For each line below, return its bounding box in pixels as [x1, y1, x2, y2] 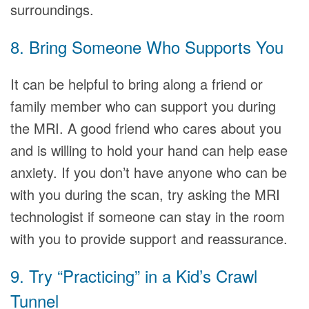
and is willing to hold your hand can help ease [10, 140, 288, 160]
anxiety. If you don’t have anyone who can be [10, 162, 287, 182]
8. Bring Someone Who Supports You [10, 34, 283, 59]
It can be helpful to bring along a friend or [10, 74, 263, 94]
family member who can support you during [10, 96, 276, 116]
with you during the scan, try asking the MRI [10, 184, 280, 204]
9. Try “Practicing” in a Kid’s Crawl [10, 263, 257, 288]
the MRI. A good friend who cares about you [10, 118, 281, 138]
